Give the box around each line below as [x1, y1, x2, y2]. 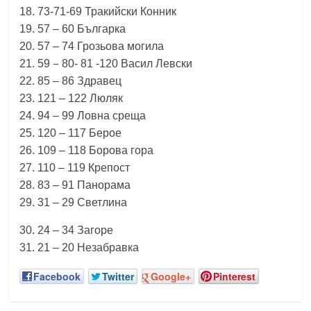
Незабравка [77, 242, 140, 253]
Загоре [77, 224, 114, 236]
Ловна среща [77, 110, 146, 121]
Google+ [151, 269, 192, 283]
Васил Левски [121, 58, 193, 69]
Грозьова [77, 40, 125, 52]
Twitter [102, 269, 135, 283]
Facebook [33, 269, 81, 283]
